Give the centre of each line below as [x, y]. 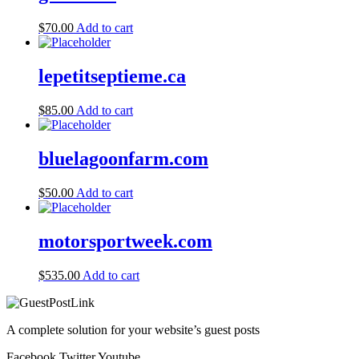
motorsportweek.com [125, 241]
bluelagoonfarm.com [123, 159]
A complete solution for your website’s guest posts [133, 329]
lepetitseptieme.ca [112, 77]
